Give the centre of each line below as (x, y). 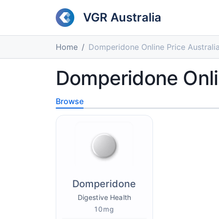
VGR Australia (122, 17)
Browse (70, 101)
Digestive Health (104, 197)
